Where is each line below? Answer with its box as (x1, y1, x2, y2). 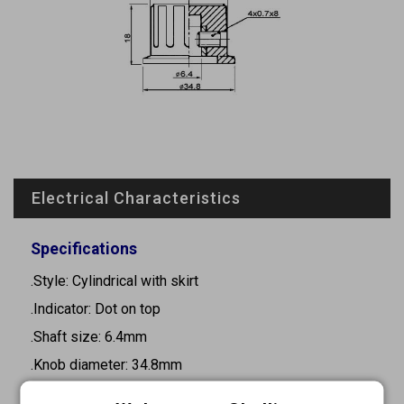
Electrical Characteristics (32, 188, 241, 207)
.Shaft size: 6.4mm (31, 327, 147, 345)
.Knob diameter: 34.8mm (31, 355, 182, 373)
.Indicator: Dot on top (31, 299, 161, 317)
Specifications (31, 239, 137, 258)
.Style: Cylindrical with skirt (31, 271, 198, 289)
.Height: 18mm (31, 383, 121, 401)
